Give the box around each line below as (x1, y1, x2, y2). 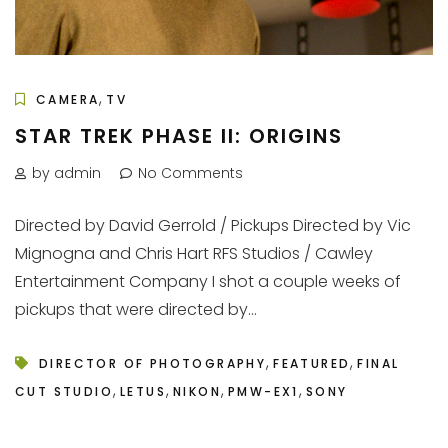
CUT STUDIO (15, 383, 114, 400)
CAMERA (36, 91, 100, 108)
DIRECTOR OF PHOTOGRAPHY (39, 355, 267, 372)
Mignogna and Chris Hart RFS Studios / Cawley (15, 242, 373, 265)
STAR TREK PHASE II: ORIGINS (15, 122, 343, 150)
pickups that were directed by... (15, 298, 257, 321)
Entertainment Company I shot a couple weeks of (15, 270, 401, 293)
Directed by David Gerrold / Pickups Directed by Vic (15, 214, 411, 237)
